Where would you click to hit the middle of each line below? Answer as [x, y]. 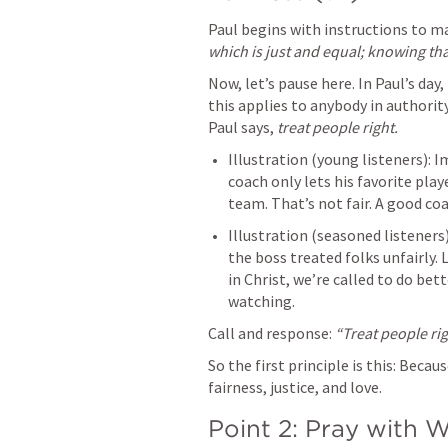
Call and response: [271, 333]
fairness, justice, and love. [295, 387]
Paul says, [242, 127]
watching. [261, 301]
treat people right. [337, 127]
